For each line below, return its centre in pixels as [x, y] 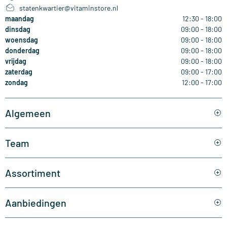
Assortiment [33, 173]
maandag [20, 18]
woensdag [22, 40]
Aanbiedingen [36, 202]
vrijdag [16, 61]
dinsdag [18, 29]
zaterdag [19, 71]
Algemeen [28, 113]
